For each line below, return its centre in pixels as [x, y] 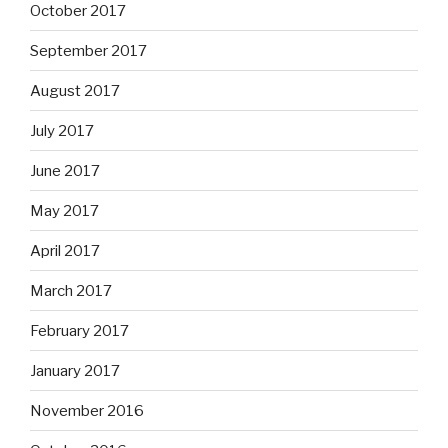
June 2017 [65, 170]
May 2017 [64, 210]
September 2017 [88, 50]
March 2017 [71, 290]
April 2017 [65, 250]
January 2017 [75, 370]
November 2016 [87, 410]
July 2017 [62, 130]
